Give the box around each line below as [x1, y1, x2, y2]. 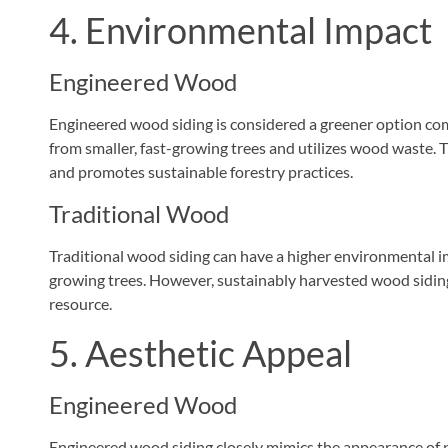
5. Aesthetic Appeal [48, 330, 352, 375]
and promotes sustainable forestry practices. [48, 161, 353, 181]
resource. [48, 293, 112, 313]
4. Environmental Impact [48, 7, 432, 52]
